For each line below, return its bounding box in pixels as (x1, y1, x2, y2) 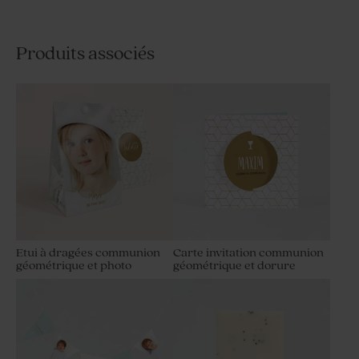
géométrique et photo (16, 259, 131, 273)
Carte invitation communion (173, 246, 324, 260)
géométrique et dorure (173, 259, 296, 273)
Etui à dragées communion (16, 246, 160, 260)
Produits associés (16, 44, 155, 65)
